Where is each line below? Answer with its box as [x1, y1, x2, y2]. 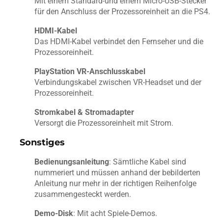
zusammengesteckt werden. [34, 190, 131, 199]
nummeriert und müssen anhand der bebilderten [34, 168, 200, 178]
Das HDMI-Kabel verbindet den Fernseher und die [34, 37, 203, 47]
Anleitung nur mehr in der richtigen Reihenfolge [34, 179, 196, 189]
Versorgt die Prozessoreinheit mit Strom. [34, 118, 173, 128]
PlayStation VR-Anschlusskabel [34, 67, 145, 77]
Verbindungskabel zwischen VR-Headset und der [34, 78, 201, 87]
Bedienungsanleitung [34, 157, 109, 167]
